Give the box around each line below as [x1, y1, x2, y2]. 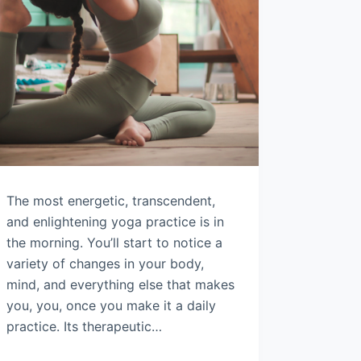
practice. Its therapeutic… [6, 318, 162, 335]
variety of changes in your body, [6, 255, 204, 272]
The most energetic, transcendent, [6, 193, 215, 210]
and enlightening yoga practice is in [6, 214, 224, 230]
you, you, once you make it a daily [6, 297, 216, 314]
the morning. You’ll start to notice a [6, 234, 222, 251]
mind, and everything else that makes [6, 276, 234, 293]
